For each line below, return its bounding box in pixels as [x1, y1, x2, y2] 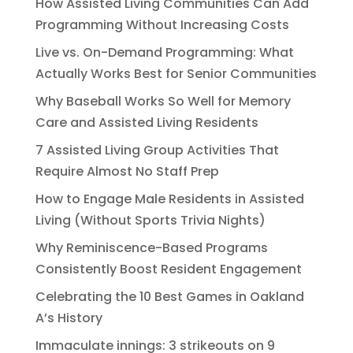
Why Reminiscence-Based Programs [35, 239, 268, 257]
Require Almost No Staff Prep [35, 162, 219, 180]
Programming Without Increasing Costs [35, 16, 289, 34]
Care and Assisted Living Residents [35, 113, 258, 132]
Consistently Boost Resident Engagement [35, 260, 302, 278]
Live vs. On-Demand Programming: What [35, 43, 294, 61]
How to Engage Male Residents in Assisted [35, 190, 304, 208]
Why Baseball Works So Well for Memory [35, 92, 291, 110]
